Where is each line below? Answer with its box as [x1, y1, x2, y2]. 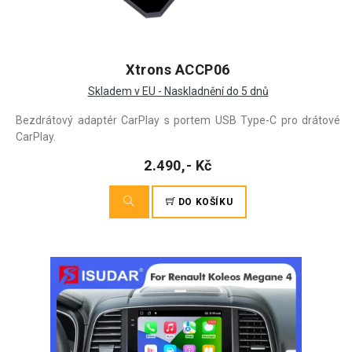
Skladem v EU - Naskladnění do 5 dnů [87, 85, 269, 97]
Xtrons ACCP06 [125, 61, 231, 78]
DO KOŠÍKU [175, 196, 233, 207]
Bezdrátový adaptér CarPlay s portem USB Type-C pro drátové [16, 114, 340, 126]
